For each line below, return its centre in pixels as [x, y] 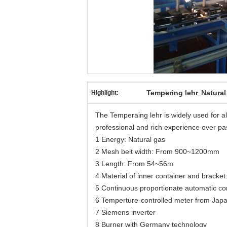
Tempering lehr [172, 93]
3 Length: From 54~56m [134, 164]
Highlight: [105, 93]
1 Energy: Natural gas [130, 139]
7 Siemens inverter [125, 212]
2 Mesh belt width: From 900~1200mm [157, 152]
